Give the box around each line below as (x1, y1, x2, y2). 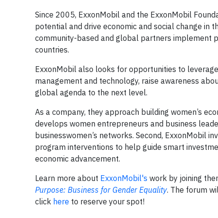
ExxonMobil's (100, 173, 147, 183)
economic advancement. (35, 154, 120, 163)
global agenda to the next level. (35, 88, 147, 97)
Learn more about (35, 173, 100, 183)
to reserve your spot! (71, 197, 145, 206)
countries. (35, 45, 69, 54)
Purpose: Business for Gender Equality (35, 185, 167, 195)
